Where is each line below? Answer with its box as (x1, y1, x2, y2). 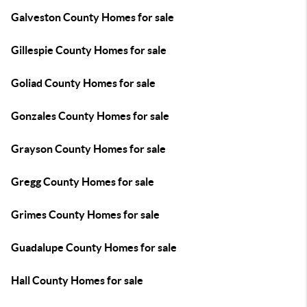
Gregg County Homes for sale (11, 175, 154, 188)
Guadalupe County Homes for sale (11, 241, 177, 254)
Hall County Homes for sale (11, 274, 143, 286)
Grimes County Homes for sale (11, 208, 160, 221)
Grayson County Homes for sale (11, 143, 166, 155)
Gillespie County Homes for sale (11, 44, 167, 56)
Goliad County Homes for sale (11, 77, 156, 89)
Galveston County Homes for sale (11, 11, 174, 23)
